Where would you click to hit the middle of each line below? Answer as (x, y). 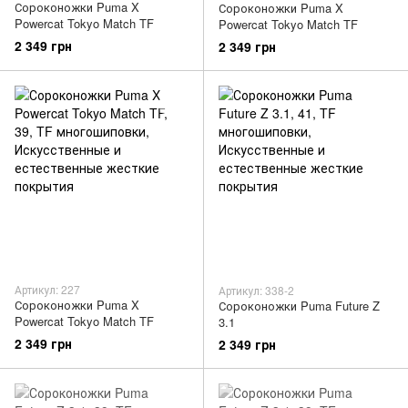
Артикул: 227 (47, 290)
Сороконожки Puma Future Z (299, 306)
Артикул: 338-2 (256, 291)
